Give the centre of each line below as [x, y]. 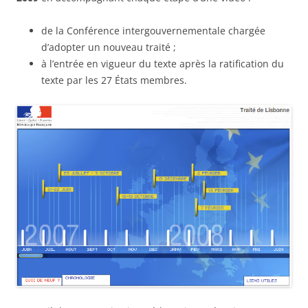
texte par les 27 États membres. [114, 80]
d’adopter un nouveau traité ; [109, 47]
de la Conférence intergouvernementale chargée [153, 30]
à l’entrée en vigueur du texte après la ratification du [163, 63]
